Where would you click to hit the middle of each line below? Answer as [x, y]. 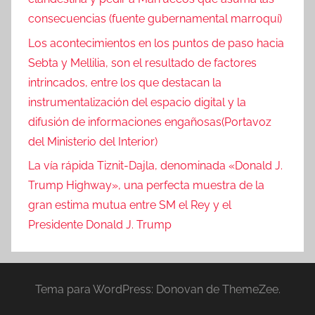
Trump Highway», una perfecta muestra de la [146, 185]
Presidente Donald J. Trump [100, 224]
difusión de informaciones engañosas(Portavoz [150, 122]
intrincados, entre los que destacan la [125, 82]
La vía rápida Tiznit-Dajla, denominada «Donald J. [155, 165]
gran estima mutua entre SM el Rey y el [130, 205]
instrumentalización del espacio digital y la [137, 102]
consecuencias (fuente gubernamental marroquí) [155, 19]
